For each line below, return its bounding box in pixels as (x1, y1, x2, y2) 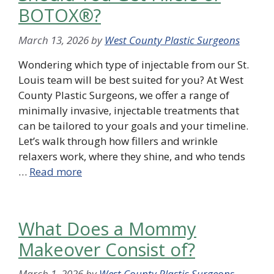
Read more (29, 164, 82, 179)
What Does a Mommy (18, 216, 196, 240)
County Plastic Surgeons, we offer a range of (18, 87, 229, 102)
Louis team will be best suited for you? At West (18, 72, 243, 87)
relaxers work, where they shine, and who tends (18, 149, 245, 163)
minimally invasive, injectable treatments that (18, 103, 239, 117)
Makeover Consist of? (18, 237, 195, 261)
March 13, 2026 (18, 32, 89, 47)
